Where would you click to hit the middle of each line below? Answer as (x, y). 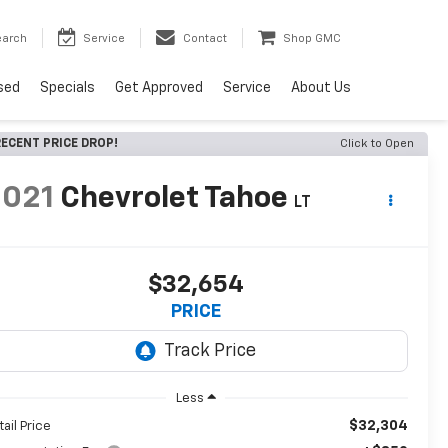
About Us (321, 88)
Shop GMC (312, 39)
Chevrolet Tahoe (174, 199)
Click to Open (377, 144)
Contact (205, 39)
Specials (67, 88)
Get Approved (159, 88)
